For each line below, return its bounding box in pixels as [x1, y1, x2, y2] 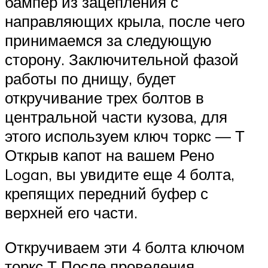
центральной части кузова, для [5, 107, 227, 127]
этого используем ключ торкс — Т [5, 126, 245, 146]
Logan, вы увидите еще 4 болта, [5, 165, 234, 184]
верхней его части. [5, 203, 138, 223]
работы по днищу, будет [5, 69, 176, 89]
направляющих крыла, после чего [5, 11, 245, 31]
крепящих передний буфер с [5, 184, 208, 203]
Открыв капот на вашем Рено [5, 145, 214, 165]
